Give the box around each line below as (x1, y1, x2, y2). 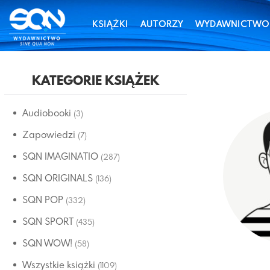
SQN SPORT (22, 215, 74, 227)
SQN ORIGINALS (22, 172, 93, 184)
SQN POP (22, 193, 63, 206)
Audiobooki (22, 107, 71, 119)
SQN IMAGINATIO (22, 150, 98, 162)
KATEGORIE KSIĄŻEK (31, 74, 159, 89)
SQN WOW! (22, 237, 72, 249)
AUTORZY (140, 18, 184, 30)
